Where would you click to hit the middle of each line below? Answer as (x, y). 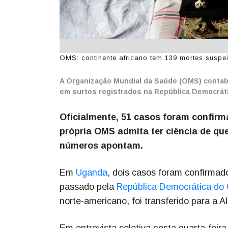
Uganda (92, 172)
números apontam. (101, 145)
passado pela (88, 187)
